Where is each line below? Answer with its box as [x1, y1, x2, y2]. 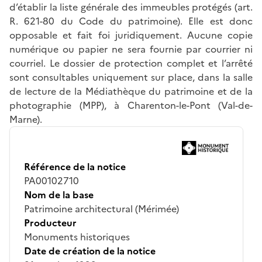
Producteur [24, 215, 77, 230]
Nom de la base [24, 187, 94, 202]
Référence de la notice [24, 159, 126, 174]
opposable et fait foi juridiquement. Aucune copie [9, 27, 253, 42]
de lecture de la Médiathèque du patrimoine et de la [9, 84, 253, 98]
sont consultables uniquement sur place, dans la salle [9, 70, 253, 84]
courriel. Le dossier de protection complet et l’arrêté [9, 56, 253, 70]
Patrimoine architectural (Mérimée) [24, 201, 179, 216]
